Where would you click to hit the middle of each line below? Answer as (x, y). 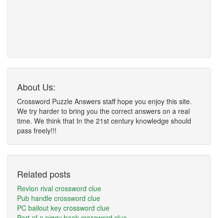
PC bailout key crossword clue (63, 208)
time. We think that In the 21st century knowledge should (104, 121)
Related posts (44, 174)
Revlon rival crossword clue (59, 188)
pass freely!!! (37, 130)
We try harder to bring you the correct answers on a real (103, 111)
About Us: (36, 87)
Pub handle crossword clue (59, 198)
